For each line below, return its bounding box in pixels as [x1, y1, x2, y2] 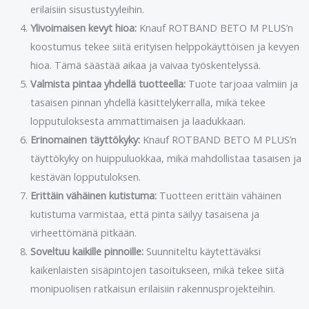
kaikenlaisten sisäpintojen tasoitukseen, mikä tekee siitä [30, 262, 284, 277]
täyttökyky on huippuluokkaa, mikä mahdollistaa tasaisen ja [30, 150, 301, 165]
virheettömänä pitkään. [30, 225, 137, 239]
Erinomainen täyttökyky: [30, 132, 140, 146]
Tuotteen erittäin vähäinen [156, 188, 281, 202]
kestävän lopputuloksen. [30, 169, 141, 183]
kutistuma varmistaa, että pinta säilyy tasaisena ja [30, 206, 259, 221]
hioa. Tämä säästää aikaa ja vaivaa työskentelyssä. [30, 57, 261, 72]
